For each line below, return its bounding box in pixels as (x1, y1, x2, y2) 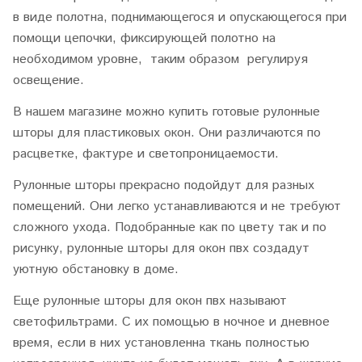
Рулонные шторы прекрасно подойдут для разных (13, 176, 314, 195)
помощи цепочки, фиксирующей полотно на (13, 29, 276, 48)
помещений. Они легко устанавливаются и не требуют (13, 197, 341, 216)
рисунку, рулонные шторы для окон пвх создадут (13, 239, 309, 258)
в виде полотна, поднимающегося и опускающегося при (13, 8, 347, 27)
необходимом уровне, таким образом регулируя (13, 50, 308, 69)
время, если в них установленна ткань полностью (13, 334, 309, 352)
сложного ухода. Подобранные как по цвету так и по (13, 218, 326, 237)
